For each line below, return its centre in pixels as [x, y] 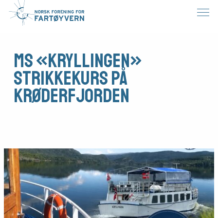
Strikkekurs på [71, 78]
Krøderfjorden [72, 96]
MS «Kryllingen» [78, 61]
